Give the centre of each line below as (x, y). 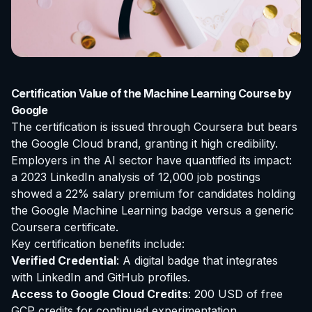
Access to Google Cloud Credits (100, 294)
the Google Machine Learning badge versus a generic (153, 210)
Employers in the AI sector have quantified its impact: (151, 160)
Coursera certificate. (65, 227)
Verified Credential (64, 260)
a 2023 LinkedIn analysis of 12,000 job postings (136, 177)
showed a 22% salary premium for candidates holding (153, 193)
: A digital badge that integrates (197, 260)
